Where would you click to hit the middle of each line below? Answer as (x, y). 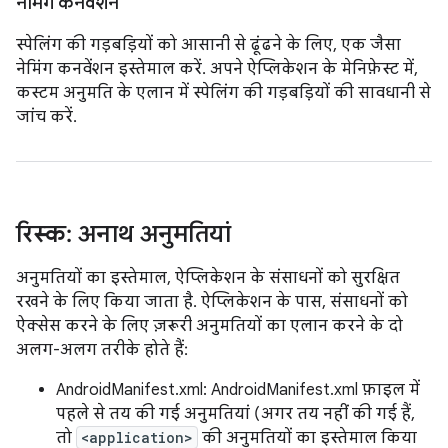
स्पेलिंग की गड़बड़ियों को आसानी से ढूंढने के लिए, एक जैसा (208, 45)
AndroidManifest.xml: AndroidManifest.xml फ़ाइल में (238, 390)
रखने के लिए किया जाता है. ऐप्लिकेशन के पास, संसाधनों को (212, 302)
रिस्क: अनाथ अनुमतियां (123, 234)
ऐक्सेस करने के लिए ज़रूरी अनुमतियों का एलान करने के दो (209, 326)
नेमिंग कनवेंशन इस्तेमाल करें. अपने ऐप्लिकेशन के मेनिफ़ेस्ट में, (217, 69)
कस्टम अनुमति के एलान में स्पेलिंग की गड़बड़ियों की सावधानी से (223, 93)
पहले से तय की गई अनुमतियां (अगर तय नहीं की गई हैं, (235, 414)
